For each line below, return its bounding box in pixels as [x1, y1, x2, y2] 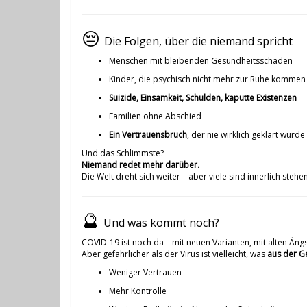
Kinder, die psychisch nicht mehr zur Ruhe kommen [109, 73, 306, 85]
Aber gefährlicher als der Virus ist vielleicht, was [82, 247, 267, 260]
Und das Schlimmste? [82, 147, 164, 159]
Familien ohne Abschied [109, 110, 201, 122]
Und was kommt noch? [103, 214, 219, 230]
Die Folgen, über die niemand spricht [104, 33, 293, 49]
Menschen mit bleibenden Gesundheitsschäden [109, 54, 293, 66]
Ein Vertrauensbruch [109, 128, 187, 140]
